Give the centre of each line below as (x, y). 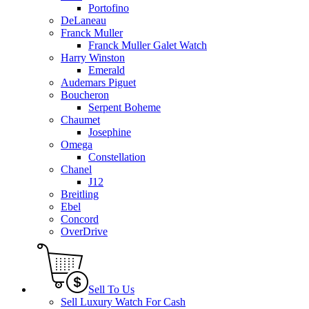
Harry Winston (93, 58)
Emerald (107, 70)
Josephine (110, 132)
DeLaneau (83, 20)
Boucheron (85, 95)
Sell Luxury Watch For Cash (123, 302)
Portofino (109, 8)
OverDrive (84, 231)
